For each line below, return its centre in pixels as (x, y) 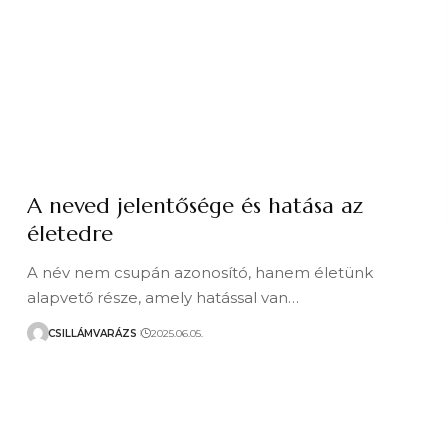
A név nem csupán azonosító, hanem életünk (200, 272)
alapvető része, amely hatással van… (163, 297)
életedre (70, 233)
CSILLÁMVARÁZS (93, 333)
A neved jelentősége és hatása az (195, 205)
